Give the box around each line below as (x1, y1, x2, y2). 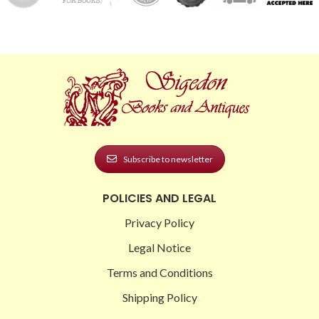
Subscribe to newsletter (122, 153, 213, 164)
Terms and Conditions (106, 265, 213, 279)
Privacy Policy (125, 215, 194, 229)
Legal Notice (128, 240, 191, 254)
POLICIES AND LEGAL (103, 189, 216, 206)
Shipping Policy (122, 290, 197, 304)
